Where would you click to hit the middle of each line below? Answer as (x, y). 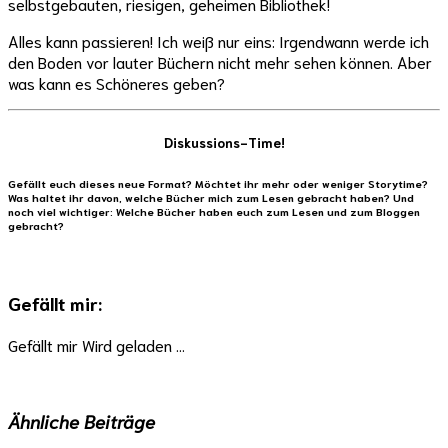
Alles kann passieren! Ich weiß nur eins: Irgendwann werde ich (218, 41)
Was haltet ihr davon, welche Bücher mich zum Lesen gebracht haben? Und (211, 197)
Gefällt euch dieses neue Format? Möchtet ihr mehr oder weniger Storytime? (218, 183)
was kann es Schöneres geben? (116, 83)
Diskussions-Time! (224, 142)
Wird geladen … (133, 344)
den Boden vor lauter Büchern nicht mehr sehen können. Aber (220, 62)
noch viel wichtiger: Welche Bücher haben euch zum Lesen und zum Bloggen (214, 211)
